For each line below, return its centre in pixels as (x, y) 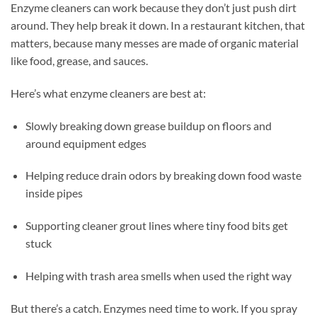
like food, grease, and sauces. (79, 60)
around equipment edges (86, 143)
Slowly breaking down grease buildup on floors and (148, 125)
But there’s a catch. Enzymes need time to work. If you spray (154, 308)
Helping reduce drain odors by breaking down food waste (163, 175)
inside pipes (54, 193)
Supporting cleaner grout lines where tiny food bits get (156, 226)
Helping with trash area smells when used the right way (158, 275)
